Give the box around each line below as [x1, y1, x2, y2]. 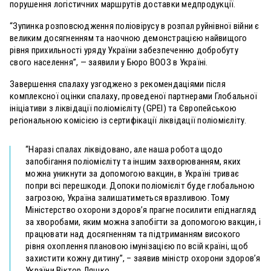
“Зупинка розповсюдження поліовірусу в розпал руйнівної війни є [10, 21, 260, 32]
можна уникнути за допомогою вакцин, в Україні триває [25, 168, 239, 180]
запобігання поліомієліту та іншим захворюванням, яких [25, 156, 241, 168]
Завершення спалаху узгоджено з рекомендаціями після [10, 79, 226, 90]
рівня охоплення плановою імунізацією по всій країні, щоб [25, 241, 248, 252]
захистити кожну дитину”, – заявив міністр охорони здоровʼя [25, 253, 261, 264]
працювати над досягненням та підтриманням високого [25, 229, 241, 240]
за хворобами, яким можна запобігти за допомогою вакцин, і [25, 217, 261, 228]
